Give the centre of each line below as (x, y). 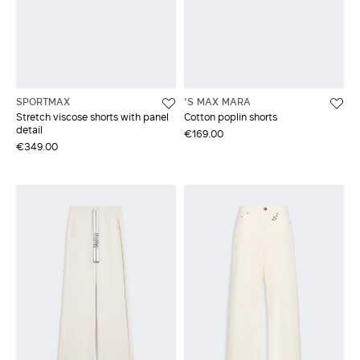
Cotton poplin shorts (231, 116)
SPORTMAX (43, 101)
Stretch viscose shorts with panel (92, 116)
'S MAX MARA (217, 101)
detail (29, 129)
